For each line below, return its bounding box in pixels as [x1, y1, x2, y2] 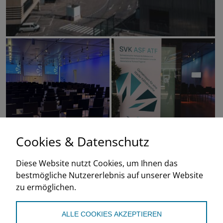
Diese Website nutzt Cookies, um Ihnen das [16, 158, 178, 169]
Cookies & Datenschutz [16, 133, 149, 150]
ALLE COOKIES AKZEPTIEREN [61, 210, 162, 218]
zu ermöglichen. [16, 182, 76, 193]
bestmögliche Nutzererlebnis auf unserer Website [16, 170, 203, 181]
